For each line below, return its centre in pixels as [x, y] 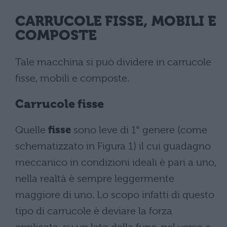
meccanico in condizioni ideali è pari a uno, [116, 162]
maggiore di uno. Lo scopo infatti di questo [115, 195]
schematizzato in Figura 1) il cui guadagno [113, 146]
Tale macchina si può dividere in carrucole [113, 62]
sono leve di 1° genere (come [139, 130]
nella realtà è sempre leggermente [95, 178]
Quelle [32, 130]
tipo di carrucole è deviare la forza [94, 211]
